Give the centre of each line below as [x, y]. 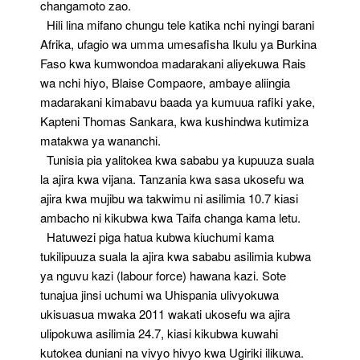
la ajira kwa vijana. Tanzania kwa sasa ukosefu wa [172, 179]
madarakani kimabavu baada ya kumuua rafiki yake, [178, 102]
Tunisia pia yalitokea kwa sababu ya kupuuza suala [177, 160]
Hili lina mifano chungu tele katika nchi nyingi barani [177, 25]
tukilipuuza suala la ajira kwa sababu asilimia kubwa [176, 256]
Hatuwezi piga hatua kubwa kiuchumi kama [157, 237]
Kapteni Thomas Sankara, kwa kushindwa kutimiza [174, 121]
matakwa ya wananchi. [100, 140]
